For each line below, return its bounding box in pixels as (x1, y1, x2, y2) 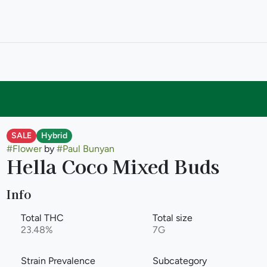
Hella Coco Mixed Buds (6, 152, 219, 179)
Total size (152, 212, 193, 223)
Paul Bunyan (62, 143, 114, 154)
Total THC (20, 212, 64, 223)
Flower (12, 143, 42, 154)
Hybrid (41, 131, 67, 141)
